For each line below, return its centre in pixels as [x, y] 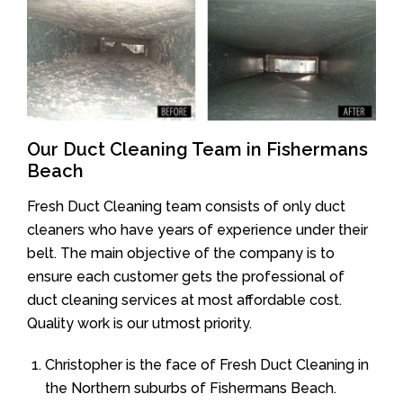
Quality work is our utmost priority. [139, 323]
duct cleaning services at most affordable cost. [184, 300]
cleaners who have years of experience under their [197, 229]
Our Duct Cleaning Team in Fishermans [197, 149]
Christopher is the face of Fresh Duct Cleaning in [207, 364]
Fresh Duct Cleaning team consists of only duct [186, 206]
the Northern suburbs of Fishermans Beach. [191, 388]
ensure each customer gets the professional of [186, 276]
